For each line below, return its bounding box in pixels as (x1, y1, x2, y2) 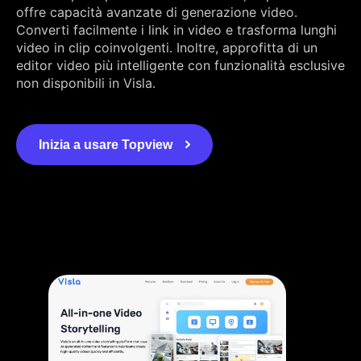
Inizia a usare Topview (39, 137, 172, 151)
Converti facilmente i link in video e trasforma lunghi (16, 21, 337, 38)
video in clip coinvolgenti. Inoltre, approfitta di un (16, 39, 317, 56)
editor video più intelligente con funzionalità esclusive (16, 56, 345, 73)
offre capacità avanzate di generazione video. (16, 3, 297, 20)
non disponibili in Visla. (16, 74, 156, 91)
